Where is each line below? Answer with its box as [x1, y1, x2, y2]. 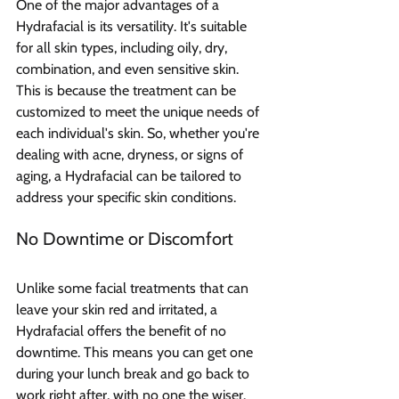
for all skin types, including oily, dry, [16, 38, 231, 56]
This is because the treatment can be [16, 81, 240, 99]
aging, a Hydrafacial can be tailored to [16, 167, 245, 184]
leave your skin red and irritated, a [16, 300, 221, 318]
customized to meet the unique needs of [16, 102, 263, 120]
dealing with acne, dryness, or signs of [16, 145, 247, 163]
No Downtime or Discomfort [16, 227, 233, 249]
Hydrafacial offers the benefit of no [16, 322, 230, 339]
